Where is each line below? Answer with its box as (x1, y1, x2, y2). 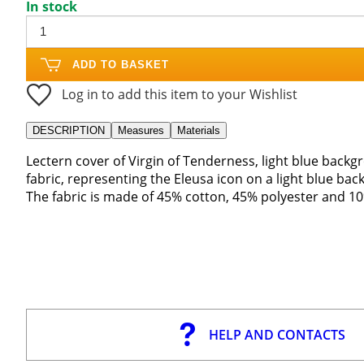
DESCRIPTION (32, 123, 105, 136)
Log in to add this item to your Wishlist (62, 84, 297, 103)
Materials (177, 123, 220, 136)
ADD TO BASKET (72, 58, 169, 71)
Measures (118, 123, 164, 136)
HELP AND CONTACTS (208, 325, 345, 344)
